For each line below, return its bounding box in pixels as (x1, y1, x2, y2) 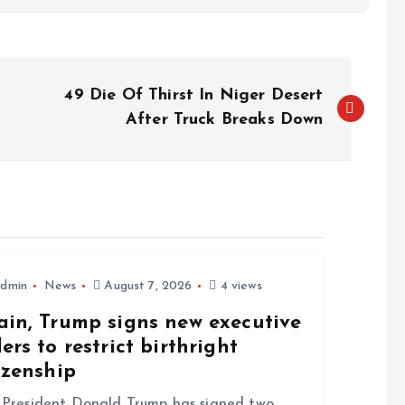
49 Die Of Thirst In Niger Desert (64, 87, 324, 105)
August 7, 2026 (100, 279, 193, 294)
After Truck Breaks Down (125, 111, 324, 129)
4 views (216, 279, 262, 294)
